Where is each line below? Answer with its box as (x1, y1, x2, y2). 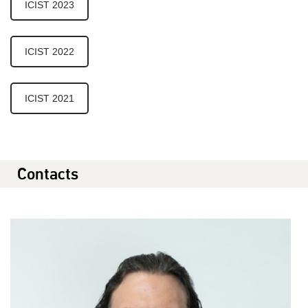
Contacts (17, 163, 78, 184)
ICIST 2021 (25, 92, 74, 104)
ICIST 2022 (25, 45, 74, 57)
